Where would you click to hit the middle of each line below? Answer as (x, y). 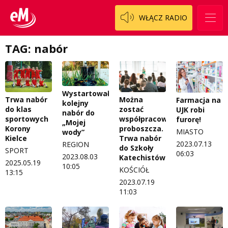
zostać (131, 109)
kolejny (75, 103)
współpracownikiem (156, 119)
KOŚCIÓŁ (134, 170)
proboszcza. (141, 129)
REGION (76, 145)
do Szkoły (136, 148)
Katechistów (142, 158)
